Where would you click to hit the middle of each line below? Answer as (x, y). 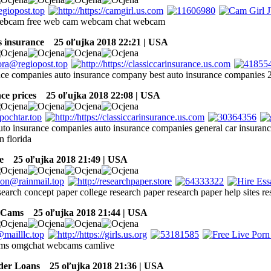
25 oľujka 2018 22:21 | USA (107, 42)
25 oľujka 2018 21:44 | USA (87, 212)
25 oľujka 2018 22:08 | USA (100, 95)
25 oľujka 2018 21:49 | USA (67, 159)
